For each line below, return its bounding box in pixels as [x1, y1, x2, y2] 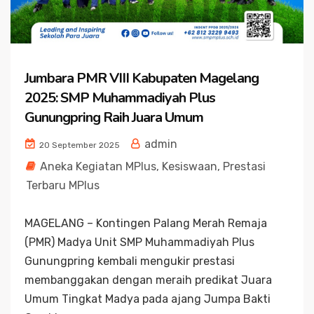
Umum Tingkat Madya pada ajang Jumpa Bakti [25, 292, 271, 306]
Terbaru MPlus [26, 178, 100, 192]
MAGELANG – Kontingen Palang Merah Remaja [25, 216, 267, 230]
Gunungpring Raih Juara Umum [25, 107, 203, 127]
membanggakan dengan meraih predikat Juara [25, 273, 272, 287]
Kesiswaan [162, 159, 217, 173]
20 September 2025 [37, 139, 120, 150]
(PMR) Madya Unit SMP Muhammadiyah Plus [25, 235, 254, 249]
